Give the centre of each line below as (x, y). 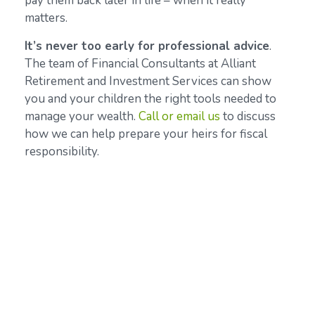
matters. (46, 18)
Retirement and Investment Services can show (148, 82)
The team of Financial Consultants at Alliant (140, 64)
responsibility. (63, 152)
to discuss (248, 117)
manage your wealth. (82, 117)
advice (251, 46)
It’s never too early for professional (129, 46)
